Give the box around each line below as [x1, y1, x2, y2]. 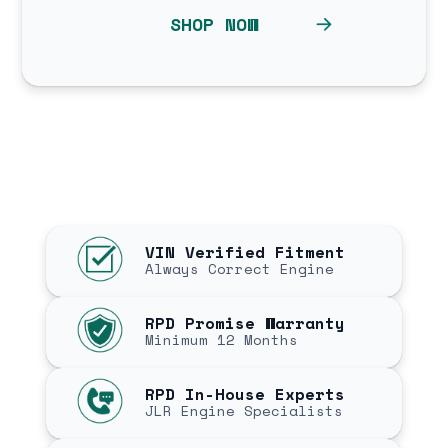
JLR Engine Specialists [144, 400, 343, 422]
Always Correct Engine [144, 258, 334, 280]
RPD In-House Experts [144, 382, 345, 407]
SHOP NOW [170, 10, 258, 37]
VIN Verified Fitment [144, 240, 345, 265]
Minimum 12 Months [144, 329, 298, 351]
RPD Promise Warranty [144, 311, 345, 336]
